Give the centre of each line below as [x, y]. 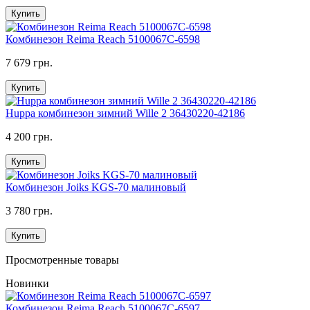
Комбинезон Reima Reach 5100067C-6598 [103, 39]
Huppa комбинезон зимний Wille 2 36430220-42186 [125, 113]
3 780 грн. [29, 210]
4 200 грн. [29, 136]
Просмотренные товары [62, 259]
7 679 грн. [29, 62]
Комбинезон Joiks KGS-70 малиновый [96, 187]
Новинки [27, 283]
